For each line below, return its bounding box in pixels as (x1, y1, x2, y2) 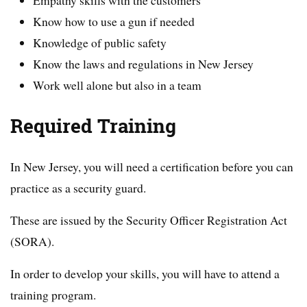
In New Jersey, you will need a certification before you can (10, 158, 293, 175)
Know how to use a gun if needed (33, 13, 195, 30)
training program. (10, 286, 96, 303)
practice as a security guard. (10, 179, 146, 196)
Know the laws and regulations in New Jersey (33, 56, 254, 73)
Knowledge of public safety (33, 34, 167, 51)
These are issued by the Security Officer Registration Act (10, 211, 287, 228)
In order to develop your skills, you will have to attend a (10, 265, 280, 282)
